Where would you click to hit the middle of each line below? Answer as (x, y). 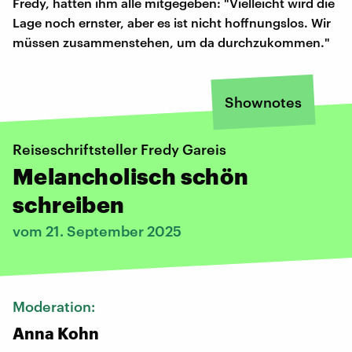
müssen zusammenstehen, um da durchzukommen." (171, 42)
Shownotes (263, 102)
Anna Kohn (56, 333)
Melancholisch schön (131, 176)
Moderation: (55, 306)
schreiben (69, 204)
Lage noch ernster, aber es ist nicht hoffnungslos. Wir (172, 22)
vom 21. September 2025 (97, 231)
